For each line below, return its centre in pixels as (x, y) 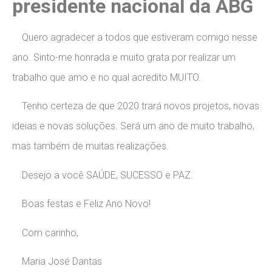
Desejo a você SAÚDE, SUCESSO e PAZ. (103, 175)
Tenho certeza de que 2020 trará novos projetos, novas (136, 106)
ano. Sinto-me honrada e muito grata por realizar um (124, 58)
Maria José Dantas (57, 261)
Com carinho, (45, 233)
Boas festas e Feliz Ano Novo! (81, 204)
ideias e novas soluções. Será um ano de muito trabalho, (133, 126)
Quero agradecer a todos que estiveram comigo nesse (135, 38)
